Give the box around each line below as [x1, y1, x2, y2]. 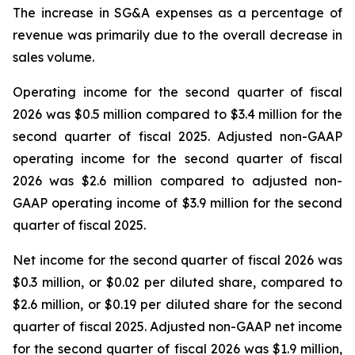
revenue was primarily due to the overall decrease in [13, 26, 342, 43]
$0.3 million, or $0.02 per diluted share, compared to [13, 273, 342, 290]
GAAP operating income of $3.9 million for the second [13, 194, 342, 211]
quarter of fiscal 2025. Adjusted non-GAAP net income [13, 318, 342, 334]
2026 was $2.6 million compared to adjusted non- [13, 172, 342, 189]
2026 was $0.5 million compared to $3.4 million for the [13, 105, 342, 122]
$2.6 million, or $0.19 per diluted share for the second [13, 296, 342, 312]
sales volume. [13, 48, 94, 65]
